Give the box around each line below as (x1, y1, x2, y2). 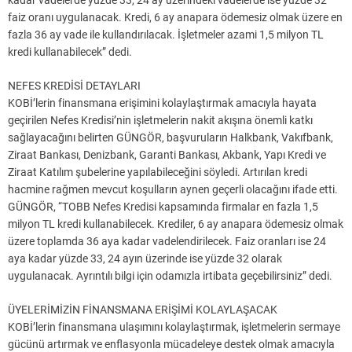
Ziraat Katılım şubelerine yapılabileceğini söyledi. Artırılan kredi (8, 166, 307, 179)
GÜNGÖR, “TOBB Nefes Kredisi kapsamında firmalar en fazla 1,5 (8, 200, 318, 214)
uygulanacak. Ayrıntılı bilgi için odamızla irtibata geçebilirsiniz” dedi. (8, 269, 332, 283)
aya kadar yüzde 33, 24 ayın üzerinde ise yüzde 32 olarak (8, 252, 282, 266)
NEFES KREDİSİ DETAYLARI (8, 79, 141, 93)
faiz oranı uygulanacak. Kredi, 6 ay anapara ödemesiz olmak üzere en (8, 11, 343, 24)
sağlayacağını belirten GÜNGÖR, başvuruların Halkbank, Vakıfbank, (8, 131, 333, 145)
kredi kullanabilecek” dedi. (8, 46, 132, 59)
